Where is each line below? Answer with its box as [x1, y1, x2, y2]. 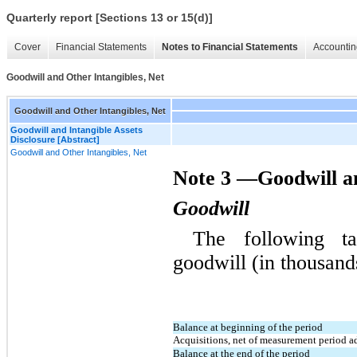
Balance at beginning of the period [173, 320, 323, 333]
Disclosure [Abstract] [10, 134, 100, 144]
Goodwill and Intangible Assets [10, 124, 143, 135]
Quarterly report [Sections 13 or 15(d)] [6, 11, 213, 25]
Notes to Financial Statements [162, 41, 298, 53]
